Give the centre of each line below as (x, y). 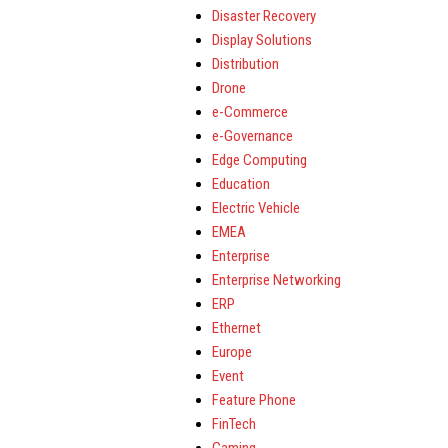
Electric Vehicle (256, 208)
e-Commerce (250, 112)
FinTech (234, 424)
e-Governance (252, 136)
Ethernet (236, 328)
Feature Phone (254, 400)
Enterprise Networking (276, 280)
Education (241, 184)
